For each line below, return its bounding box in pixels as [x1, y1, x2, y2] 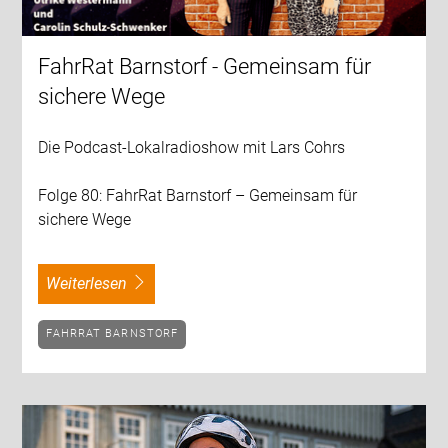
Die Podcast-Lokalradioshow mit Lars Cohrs [38, 138, 346, 158]
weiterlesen [60, 274, 128, 294]
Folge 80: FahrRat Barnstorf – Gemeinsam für [38, 186, 358, 206]
